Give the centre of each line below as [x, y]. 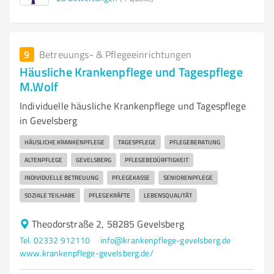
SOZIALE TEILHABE [50, 195]
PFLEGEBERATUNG [195, 142]
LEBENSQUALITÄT [168, 195]
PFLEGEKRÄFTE [109, 195]
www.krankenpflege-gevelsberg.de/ [87, 253]
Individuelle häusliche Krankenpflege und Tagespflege [133, 106]
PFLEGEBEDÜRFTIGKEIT [157, 160]
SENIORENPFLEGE [188, 177]
